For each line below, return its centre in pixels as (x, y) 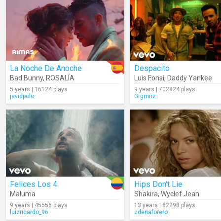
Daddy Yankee (190, 78)
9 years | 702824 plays (165, 89)
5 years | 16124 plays (39, 89)
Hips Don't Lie (158, 184)
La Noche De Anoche (46, 68)
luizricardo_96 (29, 212)
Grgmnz (145, 96)
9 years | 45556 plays (39, 205)
